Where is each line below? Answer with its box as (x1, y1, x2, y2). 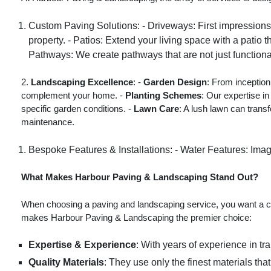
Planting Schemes (125, 90, 201, 101)
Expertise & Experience (28, 240, 136, 250)
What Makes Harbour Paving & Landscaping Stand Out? (21, 172, 258, 183)
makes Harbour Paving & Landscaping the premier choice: (21, 212, 252, 223)
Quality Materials (28, 257, 104, 268)
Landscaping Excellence (31, 77, 133, 88)
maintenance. (21, 117, 74, 128)
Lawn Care (134, 103, 179, 114)
